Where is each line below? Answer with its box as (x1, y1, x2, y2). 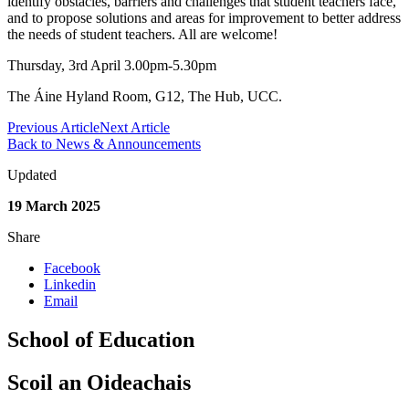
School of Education (7, 327, 194, 351)
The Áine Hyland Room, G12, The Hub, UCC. (7, 89, 282, 105)
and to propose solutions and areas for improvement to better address (7, 10, 401, 26)
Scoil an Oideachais (7, 370, 191, 394)
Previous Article (7, 120, 100, 136)
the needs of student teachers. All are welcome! (7, 26, 278, 43)
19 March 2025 (7, 198, 100, 215)
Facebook (44, 260, 100, 277)
